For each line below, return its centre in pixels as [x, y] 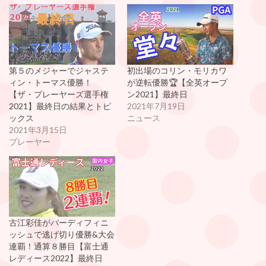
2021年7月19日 [156, 106]
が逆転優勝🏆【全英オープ [177, 83]
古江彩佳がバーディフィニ [59, 223]
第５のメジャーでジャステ [59, 71]
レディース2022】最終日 [56, 258]
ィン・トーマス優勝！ [50, 83]
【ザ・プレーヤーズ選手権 [59, 94]
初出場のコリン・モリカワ [177, 71]
